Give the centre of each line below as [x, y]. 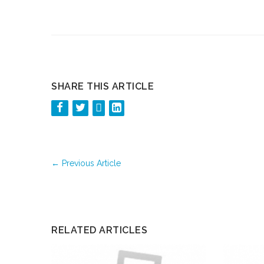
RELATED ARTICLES [99, 230]
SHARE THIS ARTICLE [103, 86]
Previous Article [90, 163]
